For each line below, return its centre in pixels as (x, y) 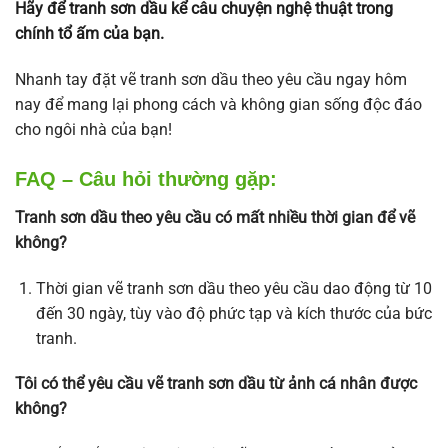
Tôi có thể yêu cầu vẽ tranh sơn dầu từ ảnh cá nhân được (216, 384)
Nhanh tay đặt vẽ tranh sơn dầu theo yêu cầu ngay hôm (211, 80)
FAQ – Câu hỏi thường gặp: (146, 178)
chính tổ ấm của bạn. (89, 34)
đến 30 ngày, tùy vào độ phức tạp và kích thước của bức (233, 313)
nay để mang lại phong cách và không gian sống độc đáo (218, 105)
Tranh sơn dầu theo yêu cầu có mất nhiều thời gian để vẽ (215, 217)
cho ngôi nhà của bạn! (93, 130)
